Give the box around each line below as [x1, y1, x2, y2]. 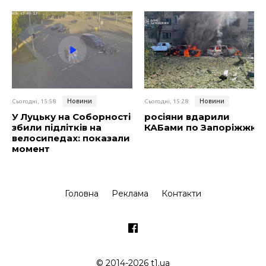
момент [12, 143, 50, 155]
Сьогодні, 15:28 [144, 98, 188, 105]
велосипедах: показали [12, 132, 130, 144]
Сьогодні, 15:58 [12, 98, 56, 105]
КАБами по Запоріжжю [144, 122, 259, 134]
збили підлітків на [12, 122, 102, 134]
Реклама [112, 188, 148, 199]
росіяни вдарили [144, 111, 230, 123]
